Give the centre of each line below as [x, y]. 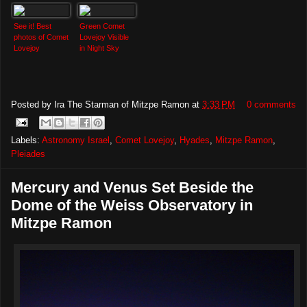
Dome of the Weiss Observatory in [132, 206]
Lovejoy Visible [104, 37]
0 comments [271, 104]
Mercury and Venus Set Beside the [132, 188]
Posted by [33, 104]
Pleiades [28, 154]
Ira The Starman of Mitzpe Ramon [122, 104]
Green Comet [102, 26]
